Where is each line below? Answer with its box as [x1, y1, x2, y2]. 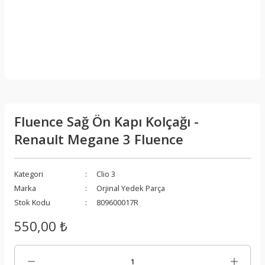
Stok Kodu [14, 197, 50, 208]
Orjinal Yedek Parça [96, 183, 165, 193]
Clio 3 [96, 169, 115, 179]
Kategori [14, 169, 43, 179]
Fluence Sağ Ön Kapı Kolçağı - [14, 112, 199, 131]
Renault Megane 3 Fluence [14, 130, 183, 148]
